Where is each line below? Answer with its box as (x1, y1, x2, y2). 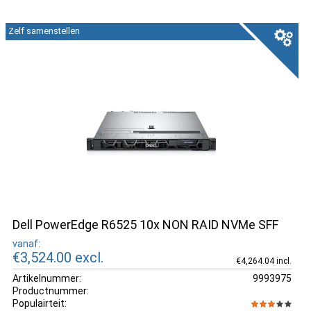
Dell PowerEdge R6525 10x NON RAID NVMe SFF (12, 217, 278, 232)
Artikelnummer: (12, 272, 81, 284)
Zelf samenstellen (8, 26, 80, 36)
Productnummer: (12, 285, 89, 296)
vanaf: (12, 237, 40, 249)
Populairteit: (12, 297, 67, 309)
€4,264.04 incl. (235, 255, 292, 266)
